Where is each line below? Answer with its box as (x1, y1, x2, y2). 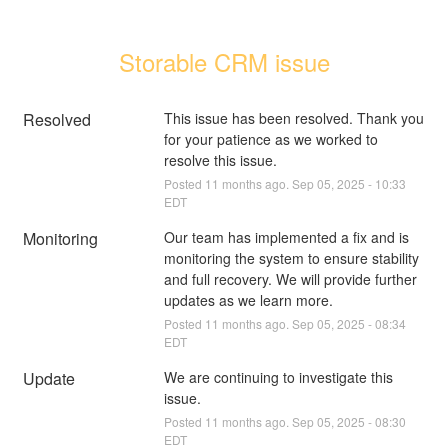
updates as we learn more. (163, 289, 333, 310)
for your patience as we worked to (163, 128, 378, 149)
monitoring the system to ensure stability (163, 247, 419, 268)
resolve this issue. (163, 149, 277, 170)
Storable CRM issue (118, 43, 330, 79)
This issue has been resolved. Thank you (163, 107, 424, 128)
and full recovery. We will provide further (163, 268, 417, 289)
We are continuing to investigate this (163, 366, 393, 387)
